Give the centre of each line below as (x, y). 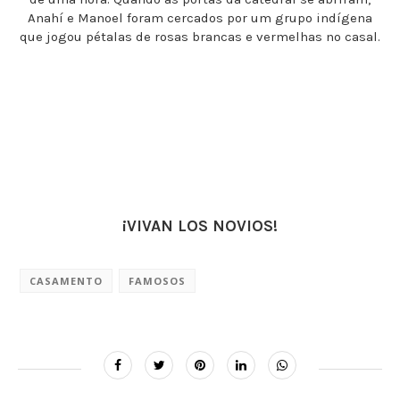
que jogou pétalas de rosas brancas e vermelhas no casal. (200, 37)
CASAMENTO (66, 281)
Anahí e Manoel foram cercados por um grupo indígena (200, 18)
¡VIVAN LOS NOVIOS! (200, 226)
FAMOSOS (157, 281)
